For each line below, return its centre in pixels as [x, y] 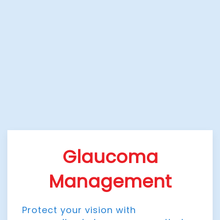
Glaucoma [110, 157]
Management [110, 182]
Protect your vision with [79, 210]
